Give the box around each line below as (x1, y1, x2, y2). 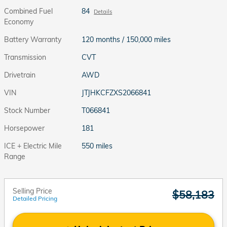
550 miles (82, 141, 113, 150)
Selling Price (13, 186, 52, 196)
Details (94, 8, 112, 15)
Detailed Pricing (13, 194, 57, 202)
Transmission (4, 52, 46, 62)
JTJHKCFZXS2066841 (82, 88, 152, 97)
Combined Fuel (4, 6, 53, 16)
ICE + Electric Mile (4, 141, 62, 150)
